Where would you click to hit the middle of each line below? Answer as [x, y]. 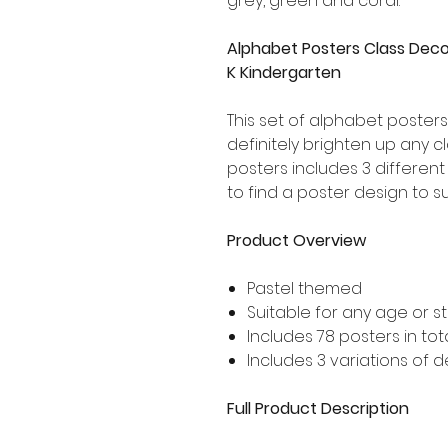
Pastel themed [304, 288]
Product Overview [296, 240]
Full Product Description [318, 408]
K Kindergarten [284, 72]
